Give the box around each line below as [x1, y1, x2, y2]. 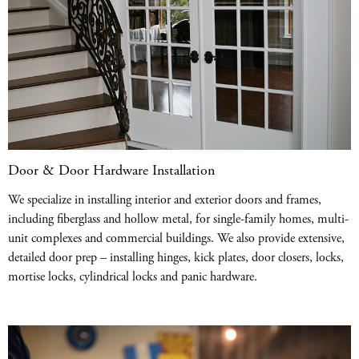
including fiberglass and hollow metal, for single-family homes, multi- [8, 210, 349, 228]
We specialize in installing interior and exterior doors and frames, [8, 191, 321, 208]
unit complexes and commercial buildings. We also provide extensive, [8, 229, 345, 247]
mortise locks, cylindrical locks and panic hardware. [8, 268, 257, 285]
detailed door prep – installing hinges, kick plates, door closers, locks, [8, 248, 344, 266]
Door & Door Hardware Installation [8, 160, 215, 179]
